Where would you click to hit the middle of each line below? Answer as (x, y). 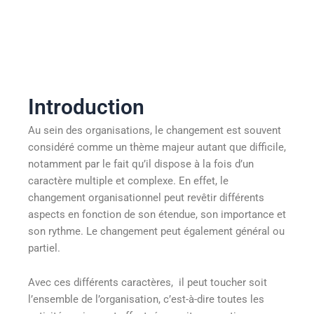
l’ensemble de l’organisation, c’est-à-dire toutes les (146, 300)
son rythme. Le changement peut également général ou (156, 231)
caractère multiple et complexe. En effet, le (128, 180)
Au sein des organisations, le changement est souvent (155, 130)
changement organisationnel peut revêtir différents (146, 197)
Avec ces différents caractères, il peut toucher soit (148, 283)
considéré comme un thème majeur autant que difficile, (157, 147)
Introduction (86, 107)
